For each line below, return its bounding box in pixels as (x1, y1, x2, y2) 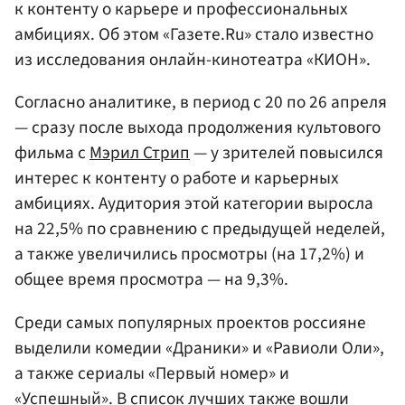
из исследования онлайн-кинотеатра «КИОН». (14, 47, 371, 73)
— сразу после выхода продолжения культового (14, 115, 381, 141)
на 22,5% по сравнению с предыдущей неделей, (14, 216, 385, 242)
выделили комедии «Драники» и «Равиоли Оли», (14, 334, 384, 361)
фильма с (14, 140, 89, 166)
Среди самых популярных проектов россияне (14, 309, 366, 335)
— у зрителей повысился (190, 140, 383, 166)
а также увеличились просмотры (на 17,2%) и (14, 241, 364, 268)
